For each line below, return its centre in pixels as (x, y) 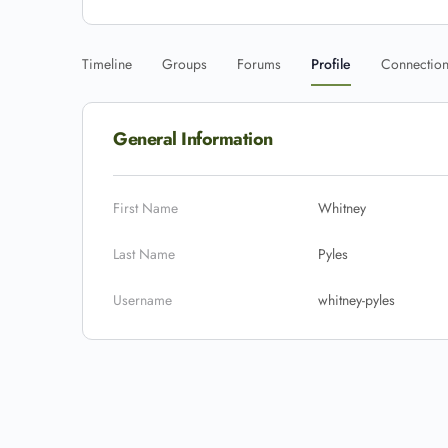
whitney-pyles (356, 300)
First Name (145, 208)
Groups (184, 64)
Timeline (107, 64)
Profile (331, 64)
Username (142, 300)
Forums (259, 64)
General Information (193, 139)
